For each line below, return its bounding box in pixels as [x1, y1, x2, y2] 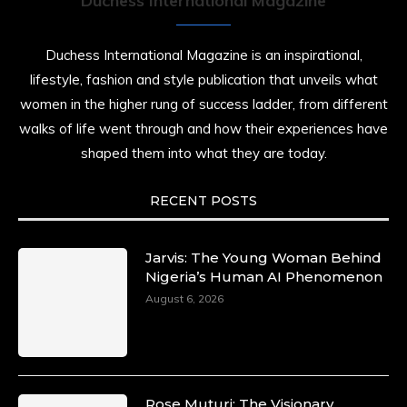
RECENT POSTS [150, 193, 257, 209]
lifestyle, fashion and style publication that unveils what [29, 71, 378, 88]
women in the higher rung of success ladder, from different [19, 95, 388, 113]
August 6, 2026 [145, 292, 223, 305]
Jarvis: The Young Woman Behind [145, 249, 382, 266]
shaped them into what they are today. [80, 144, 327, 162]
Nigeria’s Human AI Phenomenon [145, 268, 382, 285]
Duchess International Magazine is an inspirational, [45, 46, 362, 64]
